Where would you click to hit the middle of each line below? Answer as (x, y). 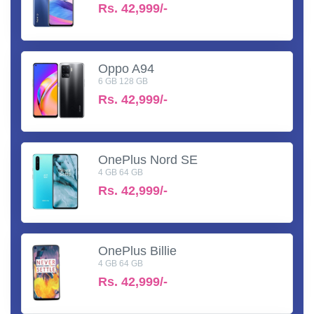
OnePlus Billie (137, 251)
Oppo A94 (126, 68)
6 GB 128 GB (123, 81)
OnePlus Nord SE (148, 159)
